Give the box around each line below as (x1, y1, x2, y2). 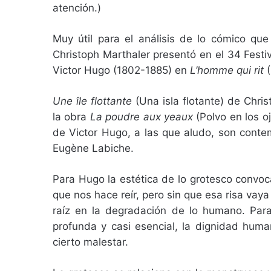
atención (53, 2, 94, 15)
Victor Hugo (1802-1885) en (53, 64, 190, 77)
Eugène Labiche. (53, 142, 134, 155)
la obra (53, 111, 90, 123)
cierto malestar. (53, 236, 128, 249)
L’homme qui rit (190, 64, 267, 77)
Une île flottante (53, 95, 135, 108)
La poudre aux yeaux (90, 111, 197, 123)
